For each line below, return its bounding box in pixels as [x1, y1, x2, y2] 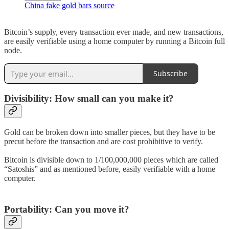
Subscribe [153, 68, 188, 79]
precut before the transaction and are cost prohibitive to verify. [4, 137, 203, 146]
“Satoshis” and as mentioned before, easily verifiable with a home [4, 165, 215, 174]
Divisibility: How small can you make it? [4, 93, 174, 104]
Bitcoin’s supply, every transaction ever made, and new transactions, [4, 27, 223, 36]
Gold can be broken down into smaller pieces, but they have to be [4, 128, 215, 137]
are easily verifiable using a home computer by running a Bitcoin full [4, 36, 225, 45]
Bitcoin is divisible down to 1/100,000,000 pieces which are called [4, 155, 218, 165]
